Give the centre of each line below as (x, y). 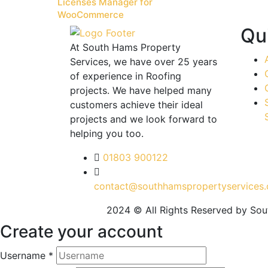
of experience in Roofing (126, 76)
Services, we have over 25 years (144, 61)
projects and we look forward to (144, 119)
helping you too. (107, 133)
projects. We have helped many (141, 90)
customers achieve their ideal (136, 104)
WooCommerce (91, 15)
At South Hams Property (125, 47)
